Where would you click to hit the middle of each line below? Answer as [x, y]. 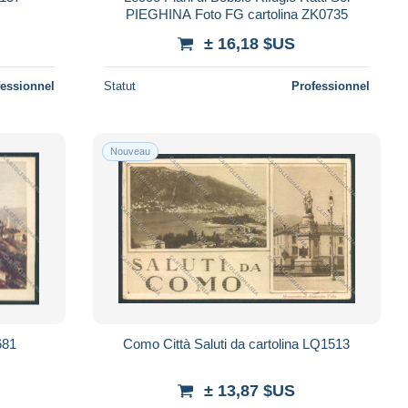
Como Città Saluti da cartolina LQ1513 [237, 343]
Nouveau [130, 151]
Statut [119, 86]
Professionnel [330, 86]
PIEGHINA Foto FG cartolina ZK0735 [236, 14]
